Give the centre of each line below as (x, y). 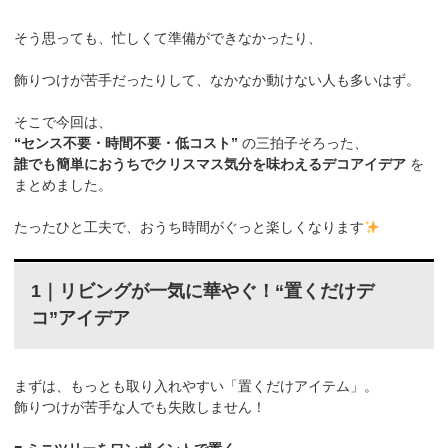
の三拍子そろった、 (303, 143)
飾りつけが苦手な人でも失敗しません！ (140, 406)
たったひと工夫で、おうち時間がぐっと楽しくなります (189, 227)
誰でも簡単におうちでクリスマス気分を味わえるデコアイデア (210, 164)
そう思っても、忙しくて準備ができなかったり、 (168, 38)
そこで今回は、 (63, 122)
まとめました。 (63, 185)
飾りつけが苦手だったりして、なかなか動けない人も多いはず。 (217, 80)
